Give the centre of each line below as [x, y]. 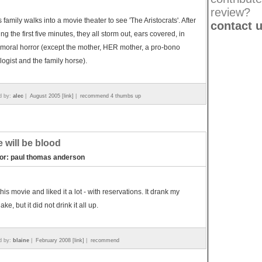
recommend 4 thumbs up [111, 96]
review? [230, 12]
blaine [21, 240]
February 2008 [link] [60, 240]
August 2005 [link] [52, 96]
